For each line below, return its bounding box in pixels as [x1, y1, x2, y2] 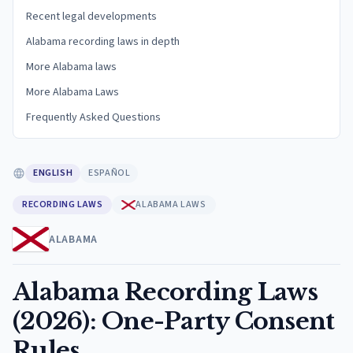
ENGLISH [33, 166, 73, 180]
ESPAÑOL [88, 166, 131, 180]
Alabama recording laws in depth [26, 34, 180, 50]
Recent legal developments [26, 9, 157, 24]
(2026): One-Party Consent [13, 307, 335, 336]
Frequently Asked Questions [26, 110, 161, 125]
